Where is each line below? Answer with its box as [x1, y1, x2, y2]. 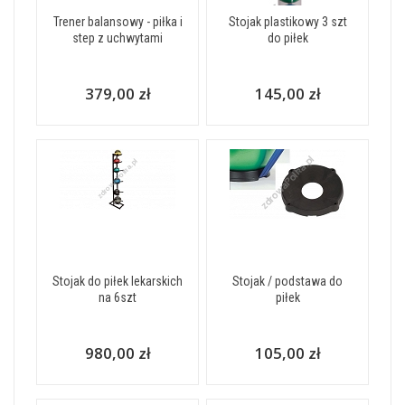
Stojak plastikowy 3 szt [228, 14, 347, 29]
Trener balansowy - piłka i [52, 14, 183, 29]
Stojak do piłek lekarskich [52, 274, 183, 288]
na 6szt [99, 290, 137, 305]
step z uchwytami [72, 31, 163, 45]
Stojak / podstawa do [232, 274, 343, 288]
